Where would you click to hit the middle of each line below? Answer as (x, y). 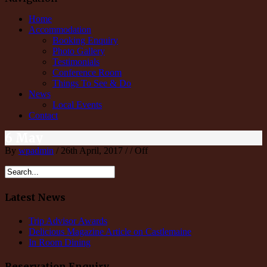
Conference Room (87, 73)
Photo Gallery (79, 51)
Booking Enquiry (85, 41)
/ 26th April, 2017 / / (94, 151)
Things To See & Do (92, 83)
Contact (43, 116)
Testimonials (76, 62)
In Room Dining (60, 242)
